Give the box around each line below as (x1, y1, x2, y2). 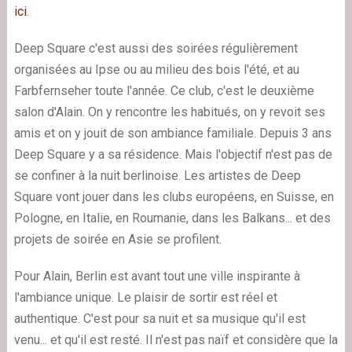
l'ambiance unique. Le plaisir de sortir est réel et (13, 289, 277, 305)
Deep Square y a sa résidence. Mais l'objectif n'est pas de (13, 146, 332, 162)
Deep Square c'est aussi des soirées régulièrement (13, 40, 298, 56)
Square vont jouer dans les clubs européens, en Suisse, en (13, 189, 334, 204)
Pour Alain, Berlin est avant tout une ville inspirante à (13, 268, 300, 284)
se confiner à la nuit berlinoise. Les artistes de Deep (13, 167, 301, 183)
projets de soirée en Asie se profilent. (13, 231, 222, 247)
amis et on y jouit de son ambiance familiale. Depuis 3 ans (13, 125, 332, 141)
